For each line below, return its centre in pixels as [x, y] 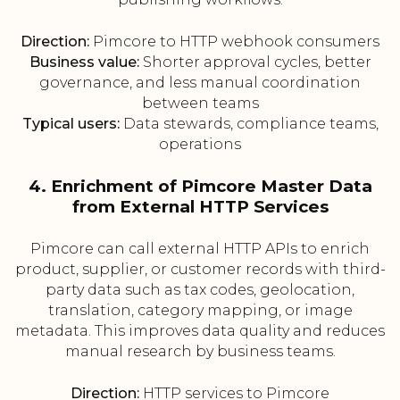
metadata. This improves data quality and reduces [200, 331]
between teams [200, 104]
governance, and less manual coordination [200, 83]
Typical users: [71, 124]
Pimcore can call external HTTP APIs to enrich [200, 249]
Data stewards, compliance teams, [249, 124]
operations [200, 145]
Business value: [84, 62]
